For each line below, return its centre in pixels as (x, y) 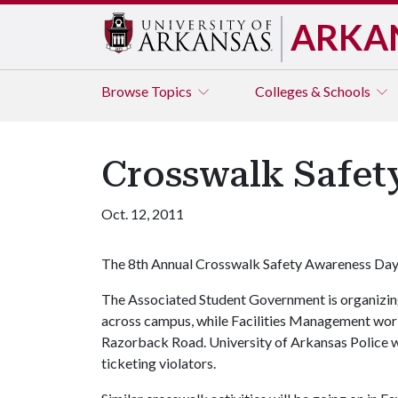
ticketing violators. (159, 363)
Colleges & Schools (314, 91)
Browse (126, 91)
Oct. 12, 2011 (143, 214)
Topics (173, 91)
